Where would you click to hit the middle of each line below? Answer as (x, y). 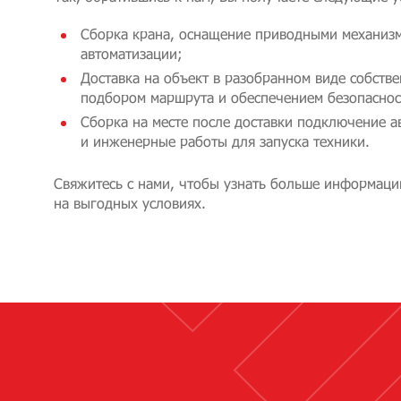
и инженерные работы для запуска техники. (225, 141)
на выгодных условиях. (130, 202)
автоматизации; (132, 53)
